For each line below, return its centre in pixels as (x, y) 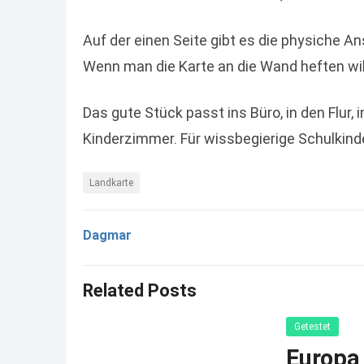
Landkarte (111, 182)
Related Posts (140, 290)
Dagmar (107, 235)
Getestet (312, 326)
